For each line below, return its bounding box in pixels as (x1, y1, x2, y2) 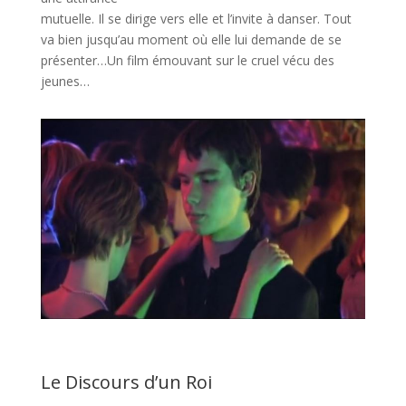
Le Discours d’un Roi (40, 369, 212, 394)
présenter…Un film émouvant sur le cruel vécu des (40, 52, 334, 70)
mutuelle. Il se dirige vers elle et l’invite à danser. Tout (40, 10, 352, 28)
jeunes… (40, 72, 90, 91)
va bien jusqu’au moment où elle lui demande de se (40, 31, 342, 49)
